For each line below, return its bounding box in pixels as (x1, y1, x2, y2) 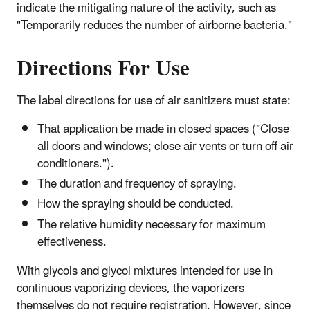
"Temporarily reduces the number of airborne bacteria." (17, 12, 292, 38)
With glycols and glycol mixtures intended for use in (17, 258, 273, 284)
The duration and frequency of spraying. (37, 172, 237, 197)
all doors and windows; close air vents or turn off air (37, 134, 293, 159)
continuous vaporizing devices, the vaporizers (17, 275, 244, 301)
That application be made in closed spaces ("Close (37, 116, 289, 142)
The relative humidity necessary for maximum (37, 212, 266, 237)
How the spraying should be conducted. (37, 192, 234, 217)
